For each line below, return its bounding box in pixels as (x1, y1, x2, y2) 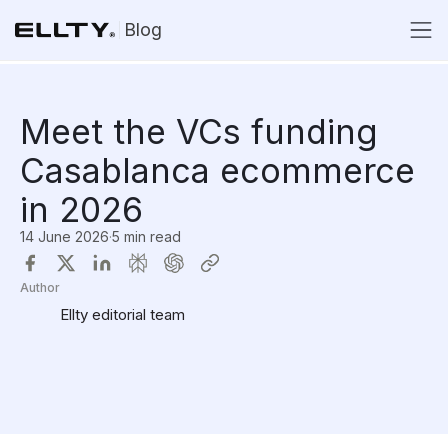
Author (20, 280, 60, 295)
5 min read (112, 228, 181, 245)
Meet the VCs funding (20, 111, 378, 152)
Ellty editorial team (60, 304, 185, 324)
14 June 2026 (20, 228, 109, 245)
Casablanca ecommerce (20, 150, 415, 191)
